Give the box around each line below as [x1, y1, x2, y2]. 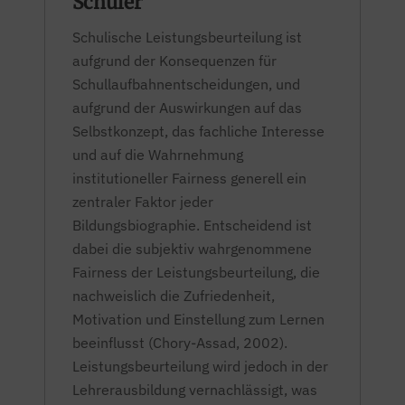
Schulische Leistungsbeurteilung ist [72, 28, 302, 46]
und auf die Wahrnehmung [72, 146, 243, 164]
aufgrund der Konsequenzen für [72, 52, 277, 70]
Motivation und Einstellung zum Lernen [72, 310, 325, 328]
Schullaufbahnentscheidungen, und [72, 75, 300, 93]
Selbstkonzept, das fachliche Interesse [72, 122, 325, 140]
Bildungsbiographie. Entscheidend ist [72, 216, 312, 234]
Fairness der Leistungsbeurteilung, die [72, 263, 320, 281]
